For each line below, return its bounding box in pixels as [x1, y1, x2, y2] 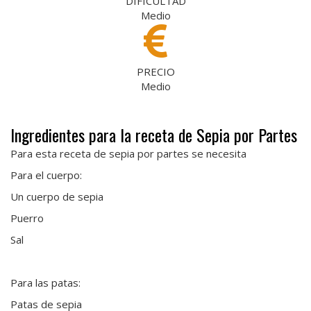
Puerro [10, 211, 44, 226]
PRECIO [136, 65, 175, 79]
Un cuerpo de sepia [10, 190, 103, 204]
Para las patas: [10, 276, 81, 290]
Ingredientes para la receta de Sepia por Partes [10, 122, 297, 148]
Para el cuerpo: [10, 168, 82, 183]
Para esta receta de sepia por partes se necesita [10, 146, 246, 161]
